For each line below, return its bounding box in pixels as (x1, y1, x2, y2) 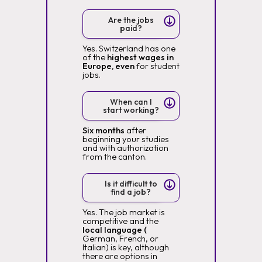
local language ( (82, 225, 147, 235)
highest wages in (106, 52, 174, 63)
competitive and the (82, 216, 158, 226)
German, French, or (82, 233, 158, 244)
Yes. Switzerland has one (82, 43, 175, 54)
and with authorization (82, 143, 168, 153)
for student (136, 61, 180, 71)
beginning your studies (82, 134, 169, 144)
